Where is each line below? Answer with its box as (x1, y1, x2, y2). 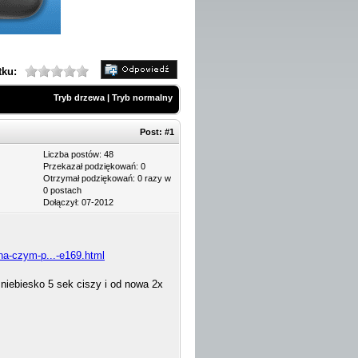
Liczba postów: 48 (43, 149, 113, 159)
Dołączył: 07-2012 (43, 197, 113, 207)
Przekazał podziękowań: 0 (43, 161, 145, 171)
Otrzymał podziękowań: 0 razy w (43, 173, 171, 183)
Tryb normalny (112, 93, 173, 102)
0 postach (43, 185, 82, 195)
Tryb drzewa (54, 93, 105, 102)
